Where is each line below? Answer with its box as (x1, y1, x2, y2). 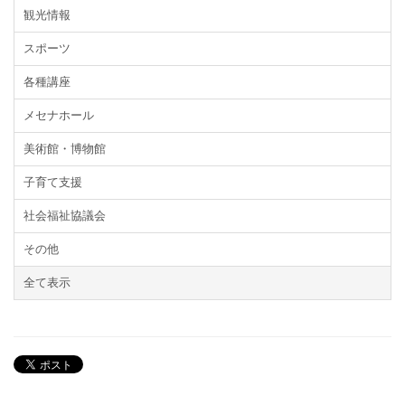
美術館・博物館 (24, 142, 106, 155)
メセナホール (24, 108, 94, 122)
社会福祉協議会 (24, 209, 106, 222)
